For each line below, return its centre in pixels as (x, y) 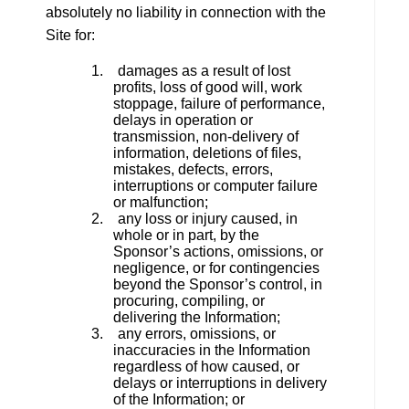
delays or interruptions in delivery (220, 383)
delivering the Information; (197, 317)
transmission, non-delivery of (206, 136)
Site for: (70, 35)
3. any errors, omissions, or (184, 333)
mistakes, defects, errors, (194, 169)
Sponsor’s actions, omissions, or (219, 251)
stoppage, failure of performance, (220, 103)
